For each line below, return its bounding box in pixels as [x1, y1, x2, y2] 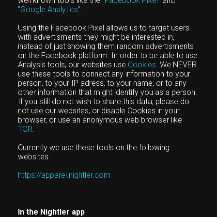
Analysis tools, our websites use [18, 60, 128, 69]
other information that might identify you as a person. [18, 88, 198, 97]
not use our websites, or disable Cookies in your [18, 106, 180, 115]
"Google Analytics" [18, 5, 81, 14]
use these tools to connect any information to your [18, 69, 191, 78]
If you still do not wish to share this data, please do [18, 97, 190, 106]
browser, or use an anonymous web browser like [18, 115, 183, 124]
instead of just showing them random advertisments [18, 42, 194, 51]
